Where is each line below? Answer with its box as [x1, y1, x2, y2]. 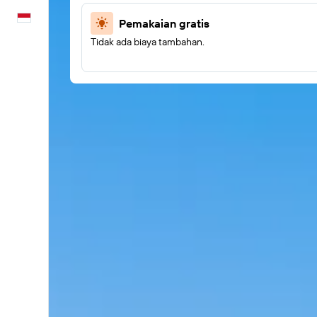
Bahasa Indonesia [48, 11, 123, 24]
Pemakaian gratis [119, 16, 209, 30]
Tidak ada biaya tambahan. [91, 35, 204, 48]
